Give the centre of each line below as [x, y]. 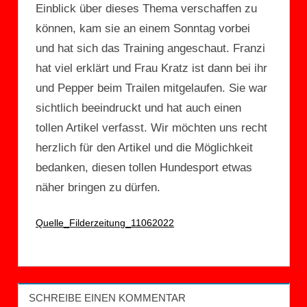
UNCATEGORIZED [85, 279]
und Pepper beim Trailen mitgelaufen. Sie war [151, 88]
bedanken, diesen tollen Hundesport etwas [144, 168]
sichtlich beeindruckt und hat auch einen [138, 108]
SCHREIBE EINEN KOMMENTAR [107, 298]
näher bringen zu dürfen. [98, 188]
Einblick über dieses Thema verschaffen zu [146, 9]
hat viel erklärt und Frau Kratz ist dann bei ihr [151, 69]
